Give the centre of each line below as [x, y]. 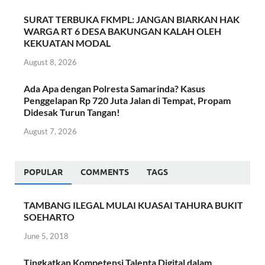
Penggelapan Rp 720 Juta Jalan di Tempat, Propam [127, 100]
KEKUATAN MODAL [67, 43]
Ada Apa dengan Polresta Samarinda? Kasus [114, 88]
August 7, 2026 [50, 131]
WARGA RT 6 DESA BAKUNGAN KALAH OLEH [122, 31]
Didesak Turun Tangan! [72, 112]
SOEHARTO [49, 216]
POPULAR [43, 172]
